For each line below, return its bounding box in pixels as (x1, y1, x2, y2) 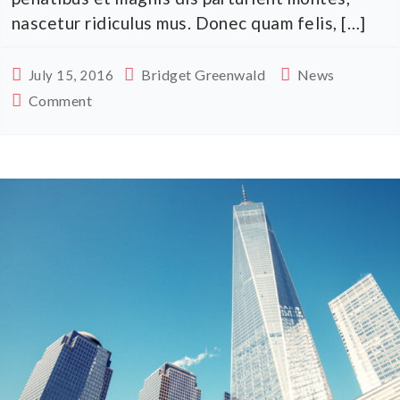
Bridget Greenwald (141, 66, 266, 84)
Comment (28, 92, 93, 110)
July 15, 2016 (28, 67, 114, 84)
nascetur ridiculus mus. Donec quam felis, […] (12, 12, 366, 34)
